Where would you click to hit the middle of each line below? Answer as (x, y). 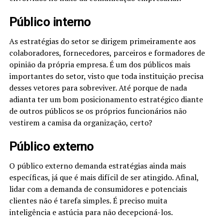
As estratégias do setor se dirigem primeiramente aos (102, 41)
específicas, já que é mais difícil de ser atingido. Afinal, (104, 178)
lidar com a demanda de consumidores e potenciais (98, 189)
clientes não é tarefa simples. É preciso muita (88, 201)
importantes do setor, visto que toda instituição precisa (106, 76)
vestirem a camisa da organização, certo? (80, 123)
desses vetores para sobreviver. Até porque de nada (98, 88)
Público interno (50, 22)
